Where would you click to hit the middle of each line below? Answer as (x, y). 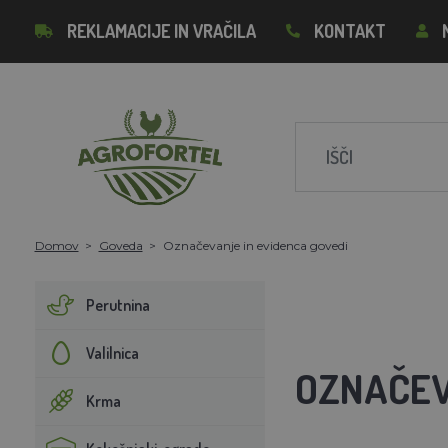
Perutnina (117, 304)
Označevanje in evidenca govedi (255, 245)
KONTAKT (349, 31)
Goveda (120, 245)
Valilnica (112, 352)
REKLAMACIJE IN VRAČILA (161, 31)
